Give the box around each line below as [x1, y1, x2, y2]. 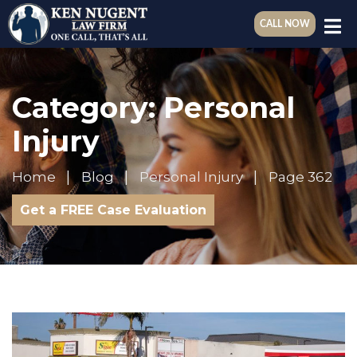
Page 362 [269, 169, 332, 185]
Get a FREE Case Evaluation [20, 202, 206, 218]
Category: [12, 90, 163, 125]
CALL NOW [260, 19, 310, 29]
